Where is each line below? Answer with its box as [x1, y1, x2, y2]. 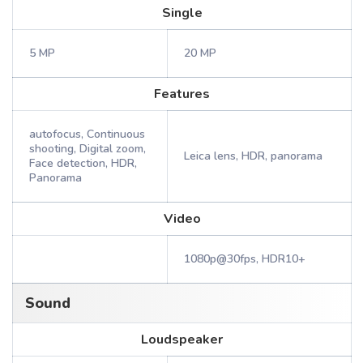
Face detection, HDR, [29, 156, 137, 171]
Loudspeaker [141, 331, 223, 348]
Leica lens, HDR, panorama [184, 148, 322, 164]
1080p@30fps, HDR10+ [184, 251, 305, 267]
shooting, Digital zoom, [29, 141, 146, 156]
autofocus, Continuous [29, 126, 145, 142]
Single [161, 4, 203, 22]
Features [154, 85, 210, 103]
